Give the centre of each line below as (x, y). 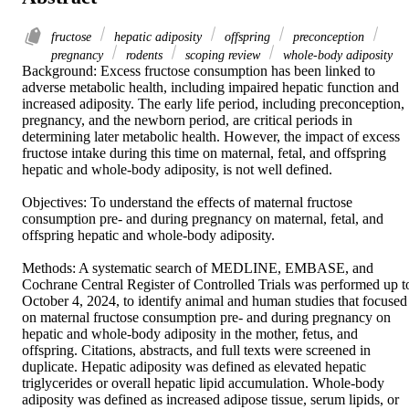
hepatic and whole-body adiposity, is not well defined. (179, 169)
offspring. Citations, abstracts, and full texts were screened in (196, 350)
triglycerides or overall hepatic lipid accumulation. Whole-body (203, 383)
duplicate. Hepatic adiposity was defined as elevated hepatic (194, 366)
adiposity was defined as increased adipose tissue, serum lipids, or (210, 399)
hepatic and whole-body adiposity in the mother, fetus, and (190, 333)
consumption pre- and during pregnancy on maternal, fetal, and (203, 218)
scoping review (223, 54)
